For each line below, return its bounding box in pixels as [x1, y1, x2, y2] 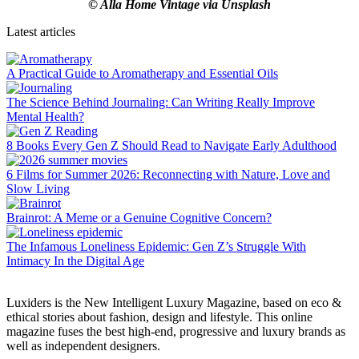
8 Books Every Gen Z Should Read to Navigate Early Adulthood [6, 139, 337, 153]
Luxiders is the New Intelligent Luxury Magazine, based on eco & [6, 296, 341, 310]
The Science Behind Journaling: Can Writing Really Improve [6, 95, 315, 110]
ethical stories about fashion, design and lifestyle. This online [6, 310, 313, 325]
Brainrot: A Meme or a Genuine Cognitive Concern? [6, 211, 272, 225]
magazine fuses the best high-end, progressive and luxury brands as [6, 325, 345, 339]
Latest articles [6, 25, 75, 39]
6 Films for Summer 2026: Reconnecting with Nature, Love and [6, 167, 330, 182]
